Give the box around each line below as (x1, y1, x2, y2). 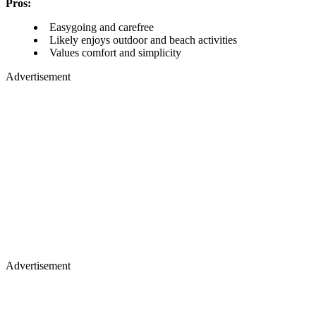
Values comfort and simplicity (49, 46, 181, 59)
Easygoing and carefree (49, 20, 154, 33)
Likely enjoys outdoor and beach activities (49, 33, 237, 46)
